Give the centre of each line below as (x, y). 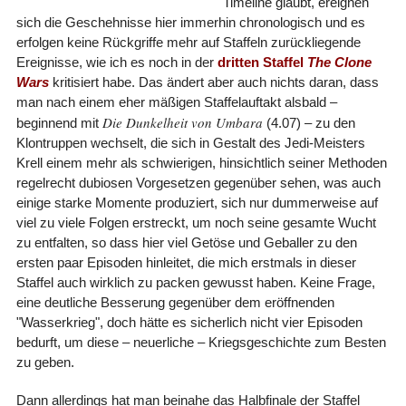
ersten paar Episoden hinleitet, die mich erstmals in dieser (186, 262)
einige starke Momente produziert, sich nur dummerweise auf (197, 202)
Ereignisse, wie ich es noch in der (116, 62)
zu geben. (45, 362)
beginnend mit (59, 122)
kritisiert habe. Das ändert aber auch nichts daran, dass (213, 82)
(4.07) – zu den (309, 122)
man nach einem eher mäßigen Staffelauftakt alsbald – (176, 101)
